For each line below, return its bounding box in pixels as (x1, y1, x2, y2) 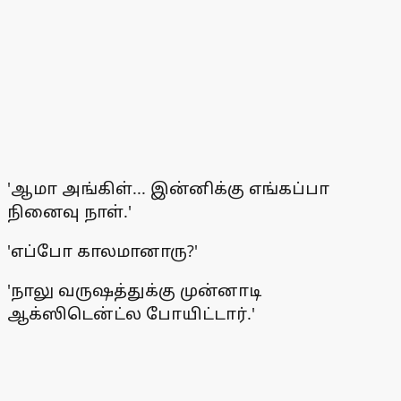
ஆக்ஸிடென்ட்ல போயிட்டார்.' (7, 303, 255, 325)
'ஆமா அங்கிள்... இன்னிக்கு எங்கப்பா (7, 177, 329, 200)
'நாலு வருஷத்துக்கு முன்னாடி (7, 279, 261, 302)
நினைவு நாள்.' (7, 200, 132, 223)
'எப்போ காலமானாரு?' (7, 240, 198, 262)
